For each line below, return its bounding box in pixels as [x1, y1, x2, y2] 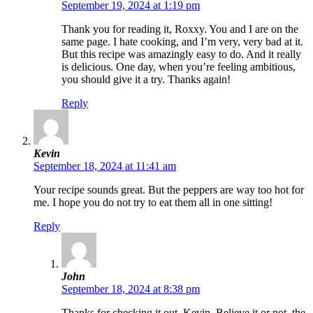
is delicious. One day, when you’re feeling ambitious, [61, 60, 296, 73]
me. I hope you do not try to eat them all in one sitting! [34, 196, 272, 208]
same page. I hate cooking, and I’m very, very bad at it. [61, 35, 303, 48]
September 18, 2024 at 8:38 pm [61, 282, 200, 295]
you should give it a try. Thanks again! [61, 73, 231, 85]
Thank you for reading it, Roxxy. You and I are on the [61, 22, 298, 35]
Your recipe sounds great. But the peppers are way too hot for [34, 183, 304, 196]
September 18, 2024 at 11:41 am [34, 159, 176, 172]
